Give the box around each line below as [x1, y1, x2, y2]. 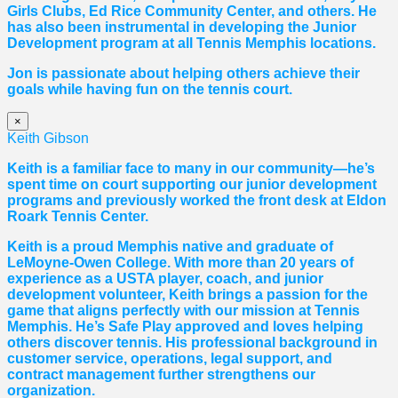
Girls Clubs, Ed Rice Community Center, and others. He [7, 4, 377, 20]
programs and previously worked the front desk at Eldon [7, 193, 386, 209]
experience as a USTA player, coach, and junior [7, 271, 323, 287]
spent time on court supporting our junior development [7, 177, 377, 193]
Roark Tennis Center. [7, 209, 148, 225]
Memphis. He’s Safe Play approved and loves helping [7, 319, 363, 335]
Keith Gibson [7, 131, 89, 147]
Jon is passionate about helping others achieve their [7, 66, 360, 82]
